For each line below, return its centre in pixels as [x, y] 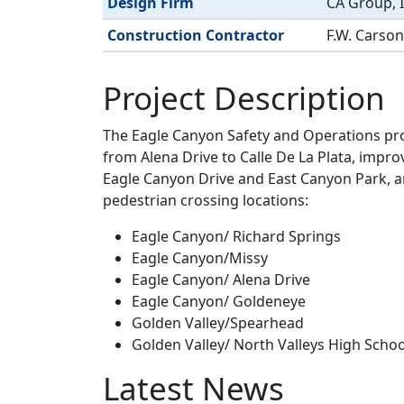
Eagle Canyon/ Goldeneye [219, 301]
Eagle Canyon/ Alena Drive [221, 279]
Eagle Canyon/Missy [200, 257]
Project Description [244, 97]
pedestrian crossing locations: [206, 200]
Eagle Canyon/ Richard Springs [236, 236]
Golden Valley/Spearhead [218, 322]
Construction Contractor [196, 35]
